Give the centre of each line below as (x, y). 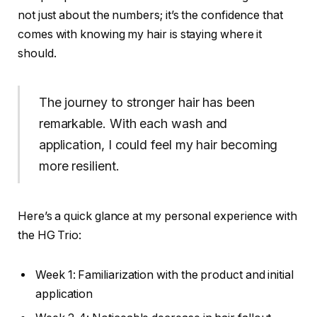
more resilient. (79, 166)
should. (37, 53)
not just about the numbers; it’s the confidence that (150, 15)
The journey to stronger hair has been (146, 103)
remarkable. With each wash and (133, 124)
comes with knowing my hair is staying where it (140, 34)
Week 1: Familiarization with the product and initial (165, 275)
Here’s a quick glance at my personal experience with (157, 217)
